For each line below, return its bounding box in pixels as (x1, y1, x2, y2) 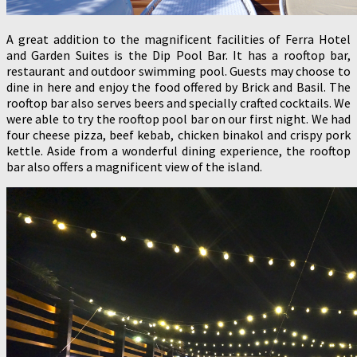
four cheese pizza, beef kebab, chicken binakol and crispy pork (6, 126, 351, 143)
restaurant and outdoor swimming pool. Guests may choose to (6, 62, 351, 79)
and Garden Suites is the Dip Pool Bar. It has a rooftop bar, (6, 46, 351, 63)
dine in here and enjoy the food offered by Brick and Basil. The (6, 78, 351, 95)
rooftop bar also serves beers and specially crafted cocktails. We (6, 94, 351, 111)
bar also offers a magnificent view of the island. (6, 158, 262, 175)
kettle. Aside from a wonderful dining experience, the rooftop (6, 142, 351, 159)
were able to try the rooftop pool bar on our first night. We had (6, 110, 351, 127)
